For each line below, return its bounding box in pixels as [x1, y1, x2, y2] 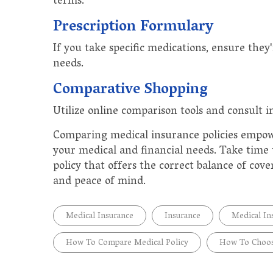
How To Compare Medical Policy [66, 235, 188, 252]
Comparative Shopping [53, 76, 208, 104]
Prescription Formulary [53, 13, 213, 41]
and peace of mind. [53, 171, 146, 193]
